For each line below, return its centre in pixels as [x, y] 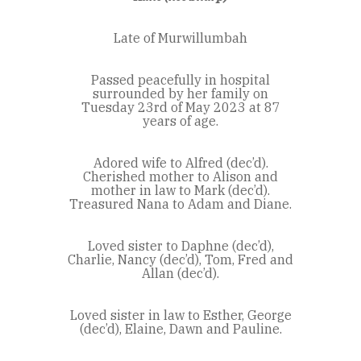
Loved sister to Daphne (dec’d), [180, 246]
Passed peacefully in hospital [180, 80]
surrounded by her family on [180, 94]
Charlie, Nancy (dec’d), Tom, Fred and [180, 260]
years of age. [180, 121]
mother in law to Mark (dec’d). [180, 191]
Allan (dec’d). [180, 274]
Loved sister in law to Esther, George [180, 315]
